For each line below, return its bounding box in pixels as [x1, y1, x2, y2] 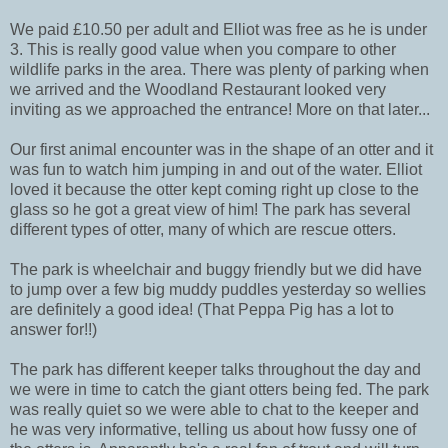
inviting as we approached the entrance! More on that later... [10, 100, 430, 118]
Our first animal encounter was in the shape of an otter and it [10, 140, 433, 158]
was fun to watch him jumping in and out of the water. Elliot [10, 160, 422, 178]
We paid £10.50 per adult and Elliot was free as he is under [10, 20, 427, 38]
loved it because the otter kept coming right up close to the [10, 180, 419, 198]
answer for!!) [10, 320, 97, 338]
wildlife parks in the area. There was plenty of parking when [10, 60, 429, 78]
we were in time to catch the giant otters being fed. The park [10, 380, 429, 398]
